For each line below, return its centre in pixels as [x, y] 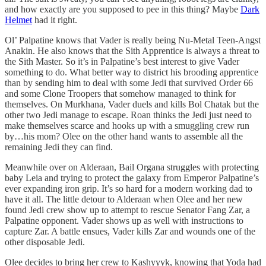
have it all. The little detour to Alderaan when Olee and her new [124, 199]
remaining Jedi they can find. [59, 147]
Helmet [18, 20]
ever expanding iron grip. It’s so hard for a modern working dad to [129, 188]
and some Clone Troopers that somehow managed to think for [120, 93]
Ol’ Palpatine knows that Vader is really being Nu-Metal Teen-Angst [133, 40]
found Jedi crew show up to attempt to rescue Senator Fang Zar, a [127, 210]
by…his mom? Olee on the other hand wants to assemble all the [124, 136]
